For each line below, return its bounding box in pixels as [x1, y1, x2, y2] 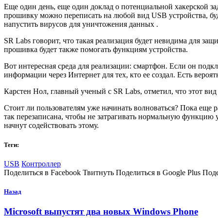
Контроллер [21, 159, 61, 168]
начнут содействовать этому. [4, 121, 99, 130]
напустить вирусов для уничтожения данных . [4, 20, 158, 29]
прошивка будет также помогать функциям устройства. [4, 45, 188, 54]
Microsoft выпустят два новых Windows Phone [4, 206, 198, 217]
